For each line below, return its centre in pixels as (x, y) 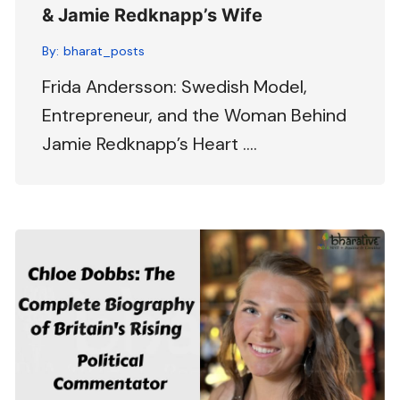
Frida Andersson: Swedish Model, (175, 86)
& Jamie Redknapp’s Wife (153, 15)
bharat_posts (104, 50)
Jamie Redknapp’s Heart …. (150, 143)
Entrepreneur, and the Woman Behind (195, 115)
